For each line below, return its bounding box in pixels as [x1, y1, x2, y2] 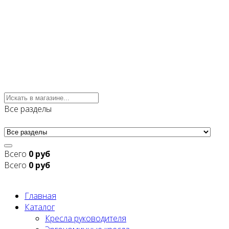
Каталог [25, 201, 55, 213]
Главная [25, 190, 56, 202]
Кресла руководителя [45, 213, 126, 224]
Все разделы [4, 103, 52, 115]
